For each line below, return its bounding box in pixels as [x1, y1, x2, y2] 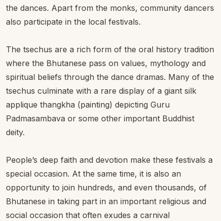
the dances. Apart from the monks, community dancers [6, 3, 214, 13]
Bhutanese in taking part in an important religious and [6, 196, 206, 206]
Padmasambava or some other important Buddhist [6, 113, 194, 123]
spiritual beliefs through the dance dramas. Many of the [6, 72, 214, 82]
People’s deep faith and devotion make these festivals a [6, 155, 213, 165]
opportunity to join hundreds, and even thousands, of [6, 183, 207, 192]
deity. [6, 127, 25, 137]
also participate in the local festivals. [6, 17, 141, 27]
